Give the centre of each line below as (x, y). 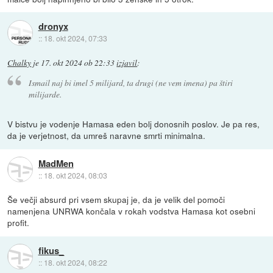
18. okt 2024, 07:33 (75, 38)
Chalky (19, 62)
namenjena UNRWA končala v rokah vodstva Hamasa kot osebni (132, 211)
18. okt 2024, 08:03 (75, 175)
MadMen (56, 163)
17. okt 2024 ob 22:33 (78, 62)
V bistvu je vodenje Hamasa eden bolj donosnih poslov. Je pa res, (134, 124)
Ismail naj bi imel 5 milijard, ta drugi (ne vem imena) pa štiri (130, 83)
